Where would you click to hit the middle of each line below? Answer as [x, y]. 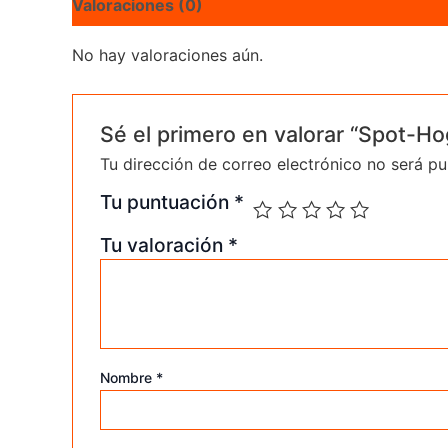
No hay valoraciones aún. [167, 55]
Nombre [127, 378]
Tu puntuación [166, 202]
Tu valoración [163, 245]
